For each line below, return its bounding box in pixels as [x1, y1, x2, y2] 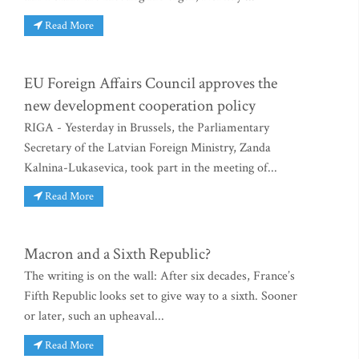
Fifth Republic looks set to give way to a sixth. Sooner [24, 288, 297, 305]
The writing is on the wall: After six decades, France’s [24, 268, 295, 285]
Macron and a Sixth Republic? [24, 244, 211, 265]
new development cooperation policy [24, 95, 256, 116]
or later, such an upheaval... [24, 308, 164, 325]
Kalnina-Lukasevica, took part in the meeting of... [24, 159, 277, 176]
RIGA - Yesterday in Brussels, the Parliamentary [24, 119, 269, 136]
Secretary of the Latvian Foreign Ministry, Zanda [24, 139, 271, 156]
